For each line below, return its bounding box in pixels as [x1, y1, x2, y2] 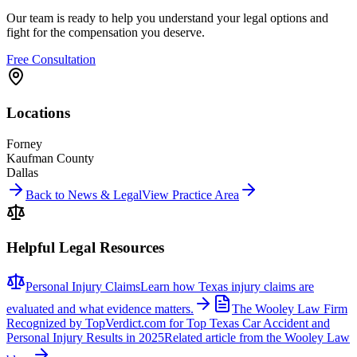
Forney [6, 136, 42, 151]
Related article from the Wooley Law [164, 331, 350, 345]
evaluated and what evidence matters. [6, 302, 194, 316]
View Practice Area [142, 187, 239, 202]
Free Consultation [6, 53, 96, 67]
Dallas [6, 165, 38, 179]
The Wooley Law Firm [232, 302, 347, 316]
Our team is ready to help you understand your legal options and [6, 11, 328, 25]
